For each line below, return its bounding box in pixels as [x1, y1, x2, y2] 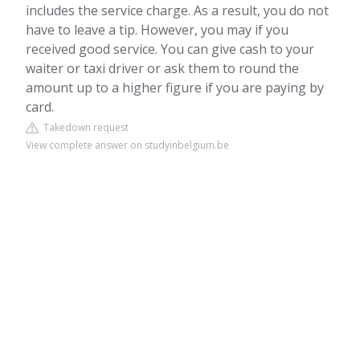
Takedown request [39, 121, 129, 134]
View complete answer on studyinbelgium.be [26, 138, 229, 152]
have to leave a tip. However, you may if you [26, 21, 288, 39]
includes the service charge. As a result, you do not [26, 2, 329, 19]
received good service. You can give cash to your [26, 40, 314, 58]
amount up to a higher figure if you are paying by [26, 79, 324, 96]
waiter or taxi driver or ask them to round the [26, 59, 299, 77]
